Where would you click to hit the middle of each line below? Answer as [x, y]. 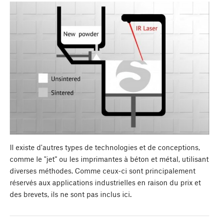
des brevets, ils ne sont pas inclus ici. [72, 194]
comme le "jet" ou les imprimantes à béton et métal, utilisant [109, 159]
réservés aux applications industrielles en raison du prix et [105, 182]
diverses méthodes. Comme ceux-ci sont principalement [103, 170]
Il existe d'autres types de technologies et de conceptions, [105, 147]
